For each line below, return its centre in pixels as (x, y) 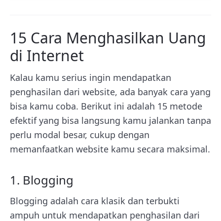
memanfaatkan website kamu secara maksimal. (110, 149)
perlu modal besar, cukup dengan (80, 135)
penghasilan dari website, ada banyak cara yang (110, 92)
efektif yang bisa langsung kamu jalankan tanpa (110, 120)
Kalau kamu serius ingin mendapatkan (91, 77)
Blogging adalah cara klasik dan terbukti (95, 201)
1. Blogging (42, 180)
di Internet (47, 55)
